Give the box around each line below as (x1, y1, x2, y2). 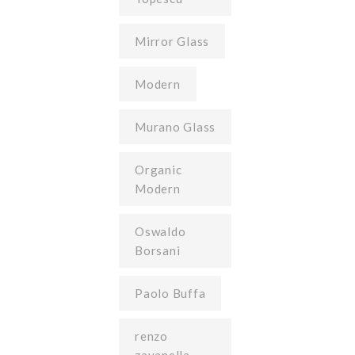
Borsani (135, 243, 181, 258)
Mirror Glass (135, 34, 209, 48)
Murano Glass (135, 120, 216, 134)
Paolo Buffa (135, 286, 206, 300)
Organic (135, 162, 182, 177)
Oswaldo (135, 224, 186, 239)
